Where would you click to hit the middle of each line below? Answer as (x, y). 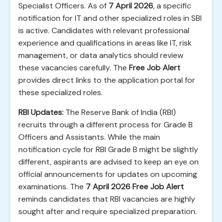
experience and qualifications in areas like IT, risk (105, 43)
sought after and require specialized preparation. (108, 211)
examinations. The (52, 187)
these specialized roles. (60, 92)
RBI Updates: (41, 112)
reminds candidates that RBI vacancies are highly (107, 199)
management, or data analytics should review (101, 55)
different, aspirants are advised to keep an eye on (109, 162)
